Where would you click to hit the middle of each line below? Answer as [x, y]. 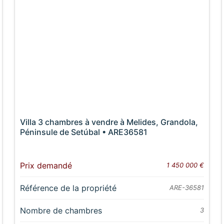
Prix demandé [46, 166]
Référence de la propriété [68, 188]
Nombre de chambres [61, 211]
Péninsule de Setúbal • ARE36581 [84, 132]
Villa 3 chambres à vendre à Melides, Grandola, [109, 122]
